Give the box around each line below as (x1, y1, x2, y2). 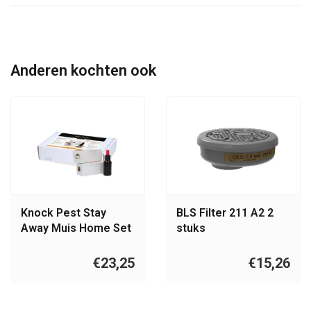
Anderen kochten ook (10, 62, 156, 79)
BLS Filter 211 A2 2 (176, 206, 274, 220)
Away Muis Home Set (21, 221, 131, 235)
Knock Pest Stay (21, 206, 106, 220)
